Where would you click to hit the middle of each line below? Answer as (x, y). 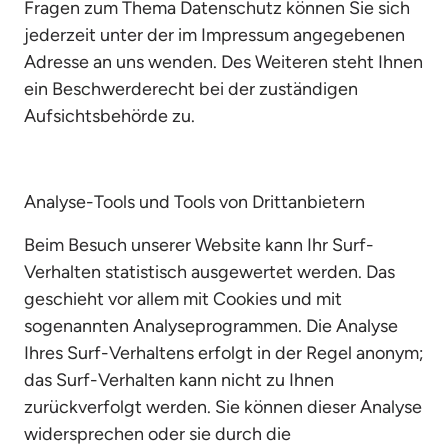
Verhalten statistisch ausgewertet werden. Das (209, 272)
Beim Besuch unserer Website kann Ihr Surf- (199, 245)
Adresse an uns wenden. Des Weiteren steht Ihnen (223, 62)
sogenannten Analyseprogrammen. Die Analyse (211, 326)
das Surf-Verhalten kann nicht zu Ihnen (179, 380)
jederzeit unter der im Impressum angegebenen (214, 35)
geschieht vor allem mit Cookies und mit (183, 299)
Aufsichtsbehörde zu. (109, 116)
